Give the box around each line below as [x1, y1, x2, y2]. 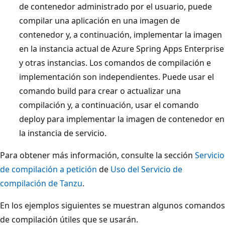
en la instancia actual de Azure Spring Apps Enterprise [19, 43, 224, 54]
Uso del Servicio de [110, 163, 182, 175]
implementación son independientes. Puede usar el [19, 71, 214, 82]
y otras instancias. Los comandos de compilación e [19, 57, 211, 68]
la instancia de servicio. [19, 127, 106, 139]
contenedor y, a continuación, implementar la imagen [19, 29, 222, 40]
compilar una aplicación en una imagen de [19, 15, 180, 26]
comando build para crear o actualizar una [19, 85, 181, 96]
